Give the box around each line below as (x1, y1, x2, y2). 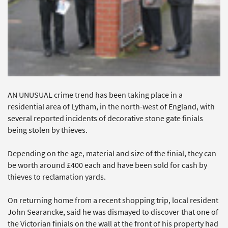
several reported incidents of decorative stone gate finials (8, 112, 203, 124)
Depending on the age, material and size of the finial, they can (8, 148, 216, 159)
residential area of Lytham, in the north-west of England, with (8, 101, 215, 112)
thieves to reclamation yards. (8, 171, 106, 182)
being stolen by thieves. (8, 124, 88, 135)
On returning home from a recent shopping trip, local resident (8, 194, 218, 206)
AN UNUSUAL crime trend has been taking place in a (8, 89, 183, 100)
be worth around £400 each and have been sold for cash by (8, 159, 207, 170)
